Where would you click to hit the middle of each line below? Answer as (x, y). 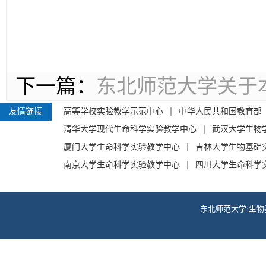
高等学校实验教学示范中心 (113, 111)
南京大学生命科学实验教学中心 (122, 165)
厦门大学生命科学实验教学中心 (122, 147)
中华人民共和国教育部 (220, 111)
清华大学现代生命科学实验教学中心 (130, 129)
